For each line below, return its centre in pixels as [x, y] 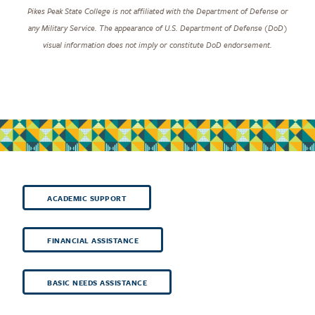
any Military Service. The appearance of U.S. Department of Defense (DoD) [157, 27]
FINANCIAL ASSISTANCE [93, 240]
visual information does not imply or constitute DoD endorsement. [157, 44]
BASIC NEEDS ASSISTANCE [97, 282]
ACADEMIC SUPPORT [87, 198]
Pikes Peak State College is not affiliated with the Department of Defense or [157, 11]
